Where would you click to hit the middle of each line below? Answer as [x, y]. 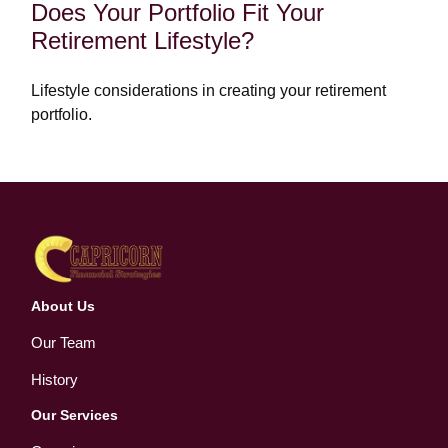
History [55, 380]
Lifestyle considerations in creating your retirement [209, 91]
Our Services [75, 415]
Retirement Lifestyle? [143, 41]
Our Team [64, 343]
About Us [63, 306]
